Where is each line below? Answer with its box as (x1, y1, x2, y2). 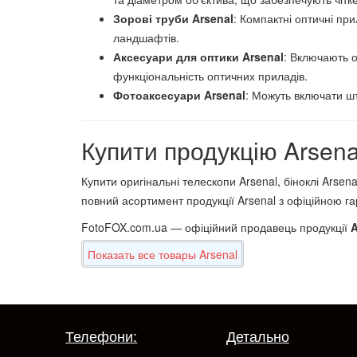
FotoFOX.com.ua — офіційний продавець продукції (81, 219, 351, 235)
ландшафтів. (113, 29, 180, 45)
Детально (226, 325, 289, 346)
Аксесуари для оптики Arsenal (113, 49, 284, 65)
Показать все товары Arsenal (88, 246, 238, 262)
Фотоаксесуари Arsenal (113, 87, 246, 103)
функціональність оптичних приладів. (113, 68, 308, 84)
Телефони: (65, 325, 138, 346)
